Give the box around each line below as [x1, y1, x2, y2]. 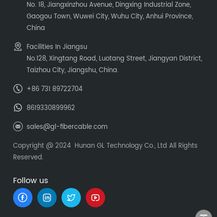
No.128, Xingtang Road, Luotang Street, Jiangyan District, [27, 54, 202, 64]
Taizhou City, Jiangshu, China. [27, 65, 119, 76]
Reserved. [13, 153, 44, 163]
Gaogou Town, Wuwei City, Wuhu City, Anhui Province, [27, 12, 193, 22]
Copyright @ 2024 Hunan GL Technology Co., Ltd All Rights [13, 141, 198, 152]
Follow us [13, 174, 48, 187]
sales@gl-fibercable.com [27, 122, 108, 133]
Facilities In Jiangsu [27, 42, 88, 53]
